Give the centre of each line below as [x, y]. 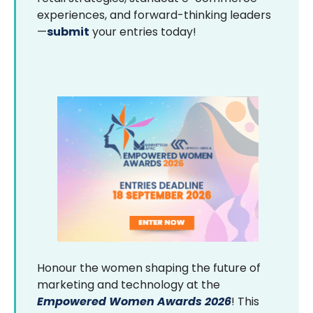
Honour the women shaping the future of [149, 268]
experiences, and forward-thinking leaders [154, 15]
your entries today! [143, 32]
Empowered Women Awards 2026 [134, 301]
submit [68, 32]
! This [245, 301]
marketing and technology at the [129, 285]
